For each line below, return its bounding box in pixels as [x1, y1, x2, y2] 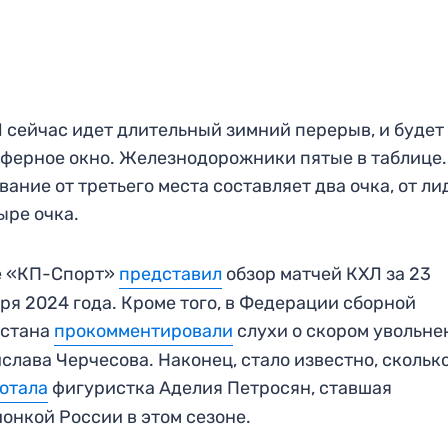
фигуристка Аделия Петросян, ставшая [48, 376, 393, 399]
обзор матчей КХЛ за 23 [222, 262, 432, 285]
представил [119, 262, 223, 285]
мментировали [106, 319, 234, 342]
